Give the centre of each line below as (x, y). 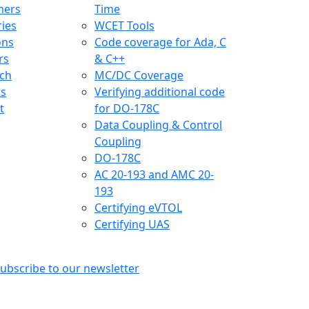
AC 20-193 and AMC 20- (154, 175)
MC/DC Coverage (139, 76)
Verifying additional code (160, 92)
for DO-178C (127, 109)
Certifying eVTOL (138, 208)
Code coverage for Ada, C (160, 42)
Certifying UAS (132, 225)
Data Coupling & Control (158, 125)
